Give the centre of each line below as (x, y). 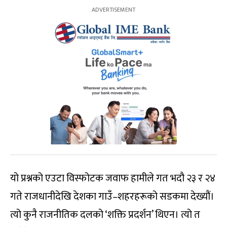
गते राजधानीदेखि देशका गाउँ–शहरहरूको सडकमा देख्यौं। (112, 197)
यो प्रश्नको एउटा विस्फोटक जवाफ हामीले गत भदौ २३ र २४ (113, 179)
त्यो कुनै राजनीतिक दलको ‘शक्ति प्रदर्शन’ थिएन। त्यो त (105, 215)
